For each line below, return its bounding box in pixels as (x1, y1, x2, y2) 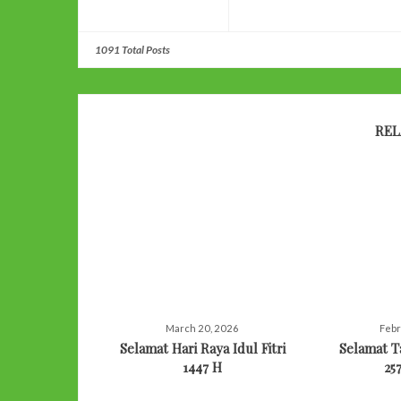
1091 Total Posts (95, 43, 170, 57)
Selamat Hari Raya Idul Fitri (119, 338, 286, 357)
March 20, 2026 (166, 321, 239, 334)
